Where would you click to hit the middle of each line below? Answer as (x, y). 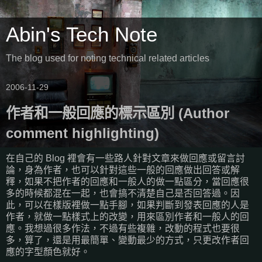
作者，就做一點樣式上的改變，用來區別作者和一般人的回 (127, 216)
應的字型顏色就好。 (48, 251)
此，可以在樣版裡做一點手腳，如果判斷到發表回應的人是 (127, 205)
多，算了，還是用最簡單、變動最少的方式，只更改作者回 (127, 240)
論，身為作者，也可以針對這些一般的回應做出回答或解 (123, 170)
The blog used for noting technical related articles (108, 58)
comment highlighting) (82, 133)
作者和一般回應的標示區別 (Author (118, 113)
